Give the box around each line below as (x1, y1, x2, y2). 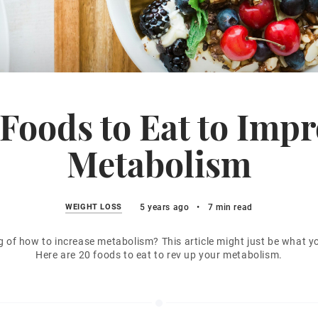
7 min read (207, 202, 253, 212)
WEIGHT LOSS (65, 202, 122, 212)
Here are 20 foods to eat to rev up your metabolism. (35, 249, 283, 261)
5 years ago (139, 202, 190, 212)
